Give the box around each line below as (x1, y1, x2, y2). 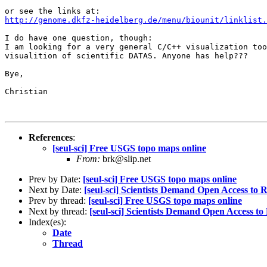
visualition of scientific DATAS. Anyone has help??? (5, 51, 248, 60)
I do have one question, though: (5, 33, 153, 42)
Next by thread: (29, 206, 89, 216)
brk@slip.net (100, 153, 151, 164)
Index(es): (29, 216, 66, 227)
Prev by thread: (29, 195, 88, 206)
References (29, 132, 73, 142)
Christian (5, 86, 48, 96)
